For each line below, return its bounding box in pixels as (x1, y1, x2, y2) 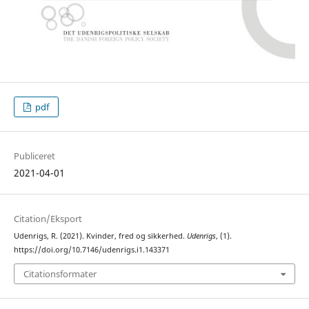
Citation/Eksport (13, 212, 82, 225)
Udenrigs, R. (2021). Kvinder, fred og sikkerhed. (13, 230, 187, 241)
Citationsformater (23, 268, 97, 281)
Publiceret (13, 149, 55, 162)
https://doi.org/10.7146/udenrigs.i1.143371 (13, 244, 170, 255)
